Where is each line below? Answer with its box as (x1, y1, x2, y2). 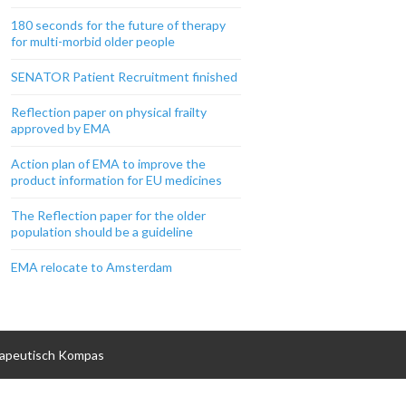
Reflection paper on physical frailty (11, 104, 207, 120)
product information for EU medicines (11, 172, 222, 188)
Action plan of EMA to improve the (11, 156, 206, 171)
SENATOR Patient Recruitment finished (11, 69, 237, 84)
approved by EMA (11, 121, 111, 136)
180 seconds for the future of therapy (11, 17, 226, 33)
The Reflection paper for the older (11, 208, 206, 223)
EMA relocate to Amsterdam (11, 259, 172, 275)
